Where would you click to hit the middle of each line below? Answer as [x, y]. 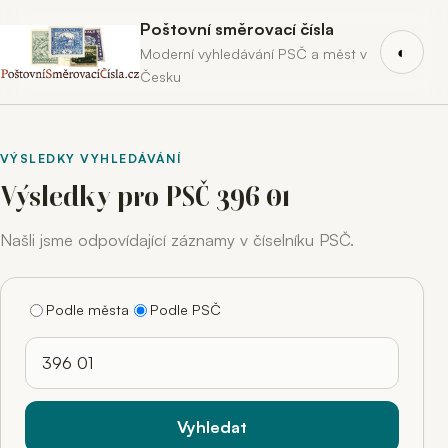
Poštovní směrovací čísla [237, 29]
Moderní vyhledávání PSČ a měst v [253, 53]
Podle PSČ [185, 308]
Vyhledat [212, 426]
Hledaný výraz [75, 348]
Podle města [87, 308]
